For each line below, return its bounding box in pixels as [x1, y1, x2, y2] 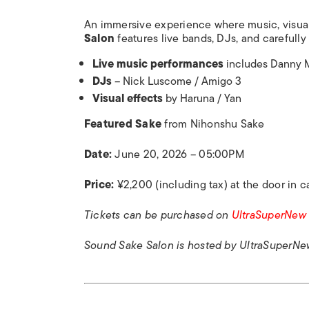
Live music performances [92, 55, 223, 73]
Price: [84, 176, 117, 194]
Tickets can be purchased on [84, 206, 232, 224]
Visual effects [92, 90, 163, 108]
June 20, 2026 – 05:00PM [114, 146, 244, 163]
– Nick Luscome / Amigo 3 [112, 72, 241, 90]
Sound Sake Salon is [84, 237, 185, 255]
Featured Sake [84, 115, 162, 133]
